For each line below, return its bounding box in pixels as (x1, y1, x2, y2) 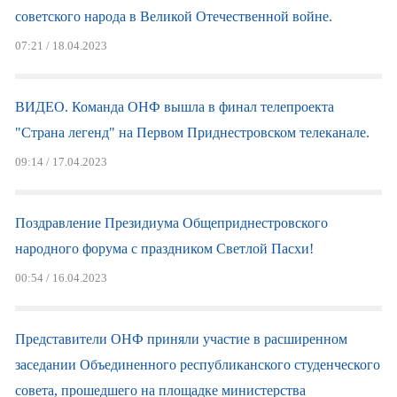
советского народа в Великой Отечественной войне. (14, 9, 332, 24)
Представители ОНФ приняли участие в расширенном (14, 331, 347, 346)
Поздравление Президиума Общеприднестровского (14, 215, 328, 230)
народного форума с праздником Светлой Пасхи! (14, 241, 314, 256)
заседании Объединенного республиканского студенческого (14, 357, 380, 372)
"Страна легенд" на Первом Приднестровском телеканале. (14, 125, 370, 140)
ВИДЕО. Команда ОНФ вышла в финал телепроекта (14, 99, 334, 114)
